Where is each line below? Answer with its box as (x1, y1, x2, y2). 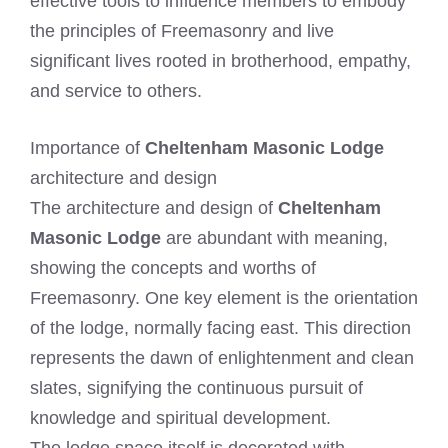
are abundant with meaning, (161, 228, 388, 249)
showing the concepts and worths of (30, 258, 316, 279)
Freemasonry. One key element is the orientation (30, 288, 418, 309)
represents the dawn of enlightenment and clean (30, 348, 414, 369)
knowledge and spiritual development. (30, 408, 331, 429)
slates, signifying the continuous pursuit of (30, 378, 363, 399)
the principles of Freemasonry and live (30, 21, 334, 42)
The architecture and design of (30, 198, 278, 219)
